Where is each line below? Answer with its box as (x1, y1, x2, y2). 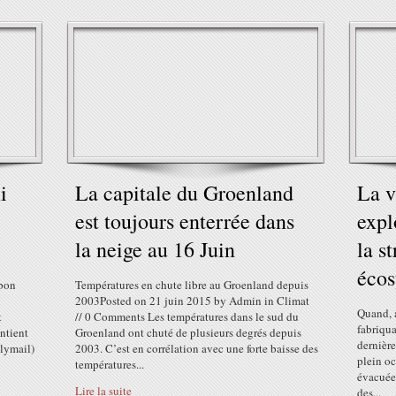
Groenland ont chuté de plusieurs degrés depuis (75, 324, 301, 340)
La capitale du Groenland (75, 179, 293, 207)
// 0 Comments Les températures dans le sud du (75, 308, 299, 324)
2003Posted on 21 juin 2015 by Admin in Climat (75, 293, 309, 308)
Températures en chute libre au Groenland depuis (75, 277, 308, 293)
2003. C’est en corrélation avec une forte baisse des (75, 340, 318, 356)
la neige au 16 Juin (75, 235, 235, 263)
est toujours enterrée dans (75, 207, 294, 235)
